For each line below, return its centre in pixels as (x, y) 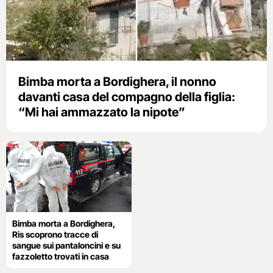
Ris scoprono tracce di (55, 234)
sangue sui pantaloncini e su (66, 245)
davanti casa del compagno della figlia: (127, 97)
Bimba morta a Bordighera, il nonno (117, 81)
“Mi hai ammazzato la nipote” (102, 112)
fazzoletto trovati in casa (61, 256)
